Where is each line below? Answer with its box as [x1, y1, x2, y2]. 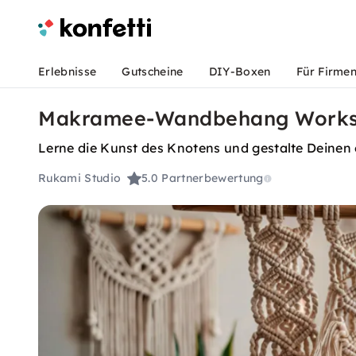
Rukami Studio [38, 171, 122, 186]
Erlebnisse [38, 64, 97, 79]
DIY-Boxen [208, 64, 271, 79]
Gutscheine [122, 64, 184, 79]
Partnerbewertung [161, 171, 264, 186]
